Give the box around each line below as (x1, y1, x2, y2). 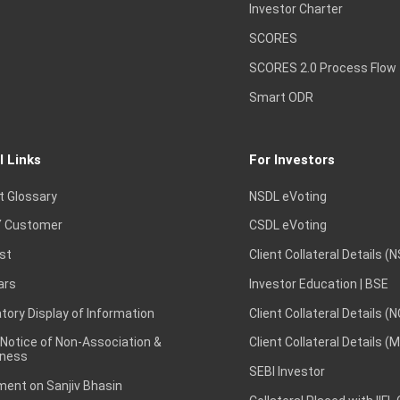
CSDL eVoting (248, 218, 327, 233)
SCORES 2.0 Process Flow (248, 60, 396, 75)
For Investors (248, 152, 335, 169)
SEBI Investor (248, 364, 325, 379)
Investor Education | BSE (248, 276, 388, 291)
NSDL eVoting (248, 188, 327, 204)
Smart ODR (248, 89, 313, 104)
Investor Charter (248, 2, 343, 17)
